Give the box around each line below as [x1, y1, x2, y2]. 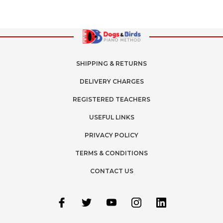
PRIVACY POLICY [85, 131, 138, 139]
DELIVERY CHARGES [79, 78, 144, 86]
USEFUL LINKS [89, 113, 134, 121]
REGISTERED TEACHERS [73, 96, 150, 104]
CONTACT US [90, 167, 133, 175]
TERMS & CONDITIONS [75, 149, 148, 157]
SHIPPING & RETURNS [76, 60, 147, 68]
